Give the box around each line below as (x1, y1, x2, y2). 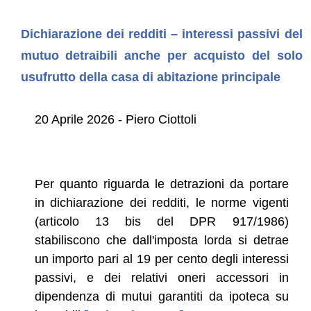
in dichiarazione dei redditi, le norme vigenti (34, 195, 289, 210)
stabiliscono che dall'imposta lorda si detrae (34, 233, 289, 247)
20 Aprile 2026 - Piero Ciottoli (34, 112, 196, 126)
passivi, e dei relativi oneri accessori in (34, 270, 289, 285)
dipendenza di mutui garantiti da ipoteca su (34, 289, 289, 303)
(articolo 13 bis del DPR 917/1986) (34, 214, 289, 228)
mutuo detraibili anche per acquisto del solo (20, 48, 303, 62)
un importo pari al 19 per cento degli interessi (34, 251, 289, 266)
